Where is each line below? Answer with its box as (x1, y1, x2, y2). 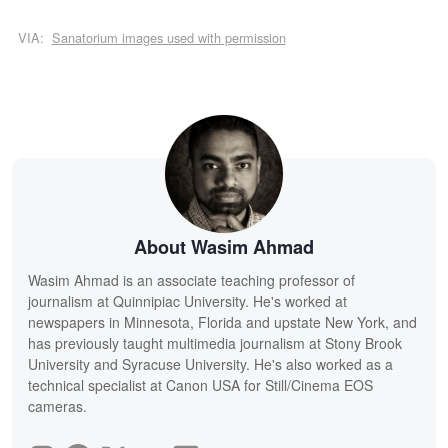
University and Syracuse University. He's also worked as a (28, 354, 393, 375)
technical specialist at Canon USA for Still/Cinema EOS (28, 375, 373, 396)
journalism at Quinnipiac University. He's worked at (28, 291, 347, 312)
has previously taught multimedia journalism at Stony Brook (28, 333, 402, 354)
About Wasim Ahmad (134, 234, 314, 261)
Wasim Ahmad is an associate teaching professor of (28, 270, 355, 291)
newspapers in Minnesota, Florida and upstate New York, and (28, 312, 417, 333)
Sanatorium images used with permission (51, 27, 286, 47)
